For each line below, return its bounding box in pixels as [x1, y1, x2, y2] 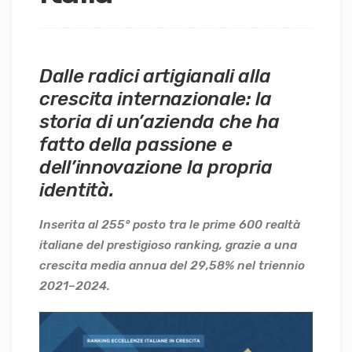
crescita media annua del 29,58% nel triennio [39, 258, 305, 273]
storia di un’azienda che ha [39, 110, 280, 134]
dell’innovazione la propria [39, 156, 273, 179]
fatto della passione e [39, 133, 233, 156]
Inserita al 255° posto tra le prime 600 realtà [39, 217, 300, 232]
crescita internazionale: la [39, 87, 272, 111]
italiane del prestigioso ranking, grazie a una [39, 237, 297, 252]
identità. [39, 178, 114, 202]
